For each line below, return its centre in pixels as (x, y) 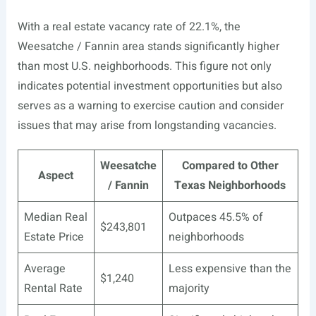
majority (189, 288)
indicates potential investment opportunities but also (150, 86)
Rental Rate (53, 288)
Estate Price (54, 237)
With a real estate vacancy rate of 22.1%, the (129, 26)
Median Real (55, 217)
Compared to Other (230, 165)
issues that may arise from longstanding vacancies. (147, 125)
